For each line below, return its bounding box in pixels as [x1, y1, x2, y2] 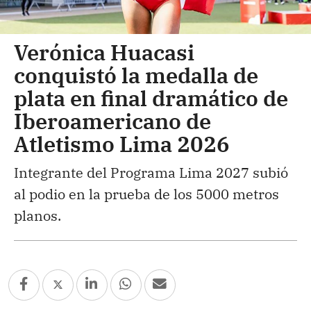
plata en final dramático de [14, 83, 288, 112]
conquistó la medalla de [14, 60, 258, 89]
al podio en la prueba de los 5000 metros [14, 184, 279, 203]
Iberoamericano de [14, 106, 211, 135]
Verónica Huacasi [14, 37, 194, 66]
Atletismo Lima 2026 [14, 129, 230, 158]
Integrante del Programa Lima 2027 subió [14, 162, 288, 182]
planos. [14, 205, 61, 225]
